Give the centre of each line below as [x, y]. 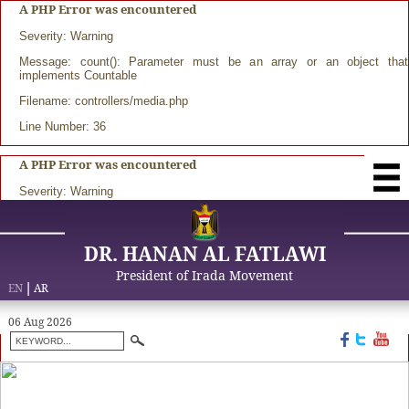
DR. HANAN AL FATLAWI [204, 254]
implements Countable [78, 75]
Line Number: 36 [63, 126]
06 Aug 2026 [40, 322]
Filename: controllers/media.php [104, 101]
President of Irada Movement [204, 275]
